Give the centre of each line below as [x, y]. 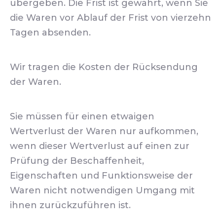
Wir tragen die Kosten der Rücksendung [104, 67]
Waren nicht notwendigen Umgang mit [102, 190]
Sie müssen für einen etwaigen [82, 116]
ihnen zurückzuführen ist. [70, 205]
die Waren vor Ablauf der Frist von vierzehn [110, 18]
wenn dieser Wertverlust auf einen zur [100, 146]
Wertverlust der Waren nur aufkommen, [104, 131]
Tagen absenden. [50, 33]
